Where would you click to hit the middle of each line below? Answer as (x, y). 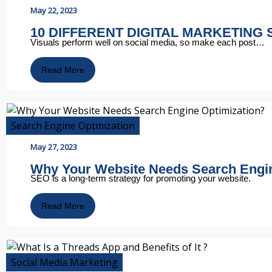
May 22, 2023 (54, 11)
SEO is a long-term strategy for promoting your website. (141, 178)
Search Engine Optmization (73, 126)
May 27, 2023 (54, 147)
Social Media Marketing (64, 262)
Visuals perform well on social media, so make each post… (148, 42)
